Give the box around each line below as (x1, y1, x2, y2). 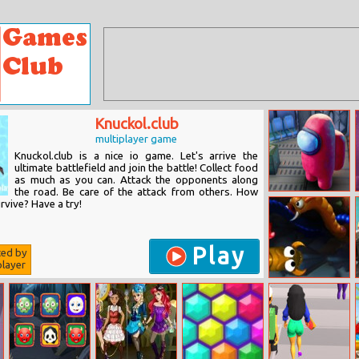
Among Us (272, 196, 318, 207)
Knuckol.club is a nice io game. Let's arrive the (14, 150, 258, 162)
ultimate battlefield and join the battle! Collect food (14, 162, 258, 174)
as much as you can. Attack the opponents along (14, 174, 258, 186)
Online (272, 207, 302, 217)
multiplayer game (95, 133, 177, 145)
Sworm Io (272, 283, 315, 293)
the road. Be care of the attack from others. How (14, 186, 258, 198)
